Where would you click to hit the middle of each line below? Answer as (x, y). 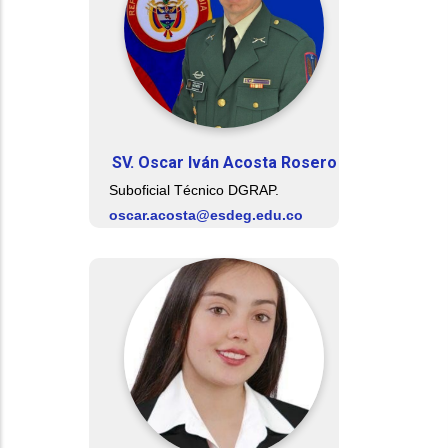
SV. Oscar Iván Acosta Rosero (224, 162)
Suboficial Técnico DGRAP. (194, 190)
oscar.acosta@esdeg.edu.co (206, 215)
